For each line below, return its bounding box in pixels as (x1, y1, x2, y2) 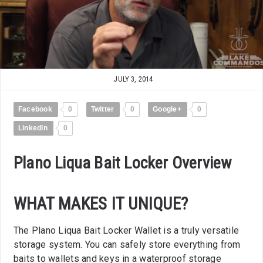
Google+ (153, 105, 181, 114)
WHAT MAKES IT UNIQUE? (14, 194, 188, 214)
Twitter (90, 105, 114, 114)
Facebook (18, 105, 52, 114)
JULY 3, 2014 (113, 75, 153, 84)
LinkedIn (18, 124, 48, 133)
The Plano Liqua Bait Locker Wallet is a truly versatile (14, 225, 240, 237)
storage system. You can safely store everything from (14, 239, 241, 251)
